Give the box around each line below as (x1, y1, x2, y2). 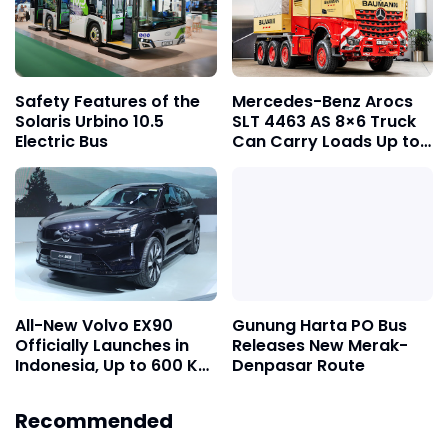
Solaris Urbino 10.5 (15, 109, 164, 133)
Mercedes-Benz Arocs (231, 89, 413, 113)
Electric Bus (15, 129, 108, 153)
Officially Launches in (15, 334, 189, 358)
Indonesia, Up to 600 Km (15, 354, 214, 378)
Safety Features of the (15, 89, 200, 113)
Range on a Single (15, 374, 160, 398)
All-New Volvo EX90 (15, 314, 173, 338)
